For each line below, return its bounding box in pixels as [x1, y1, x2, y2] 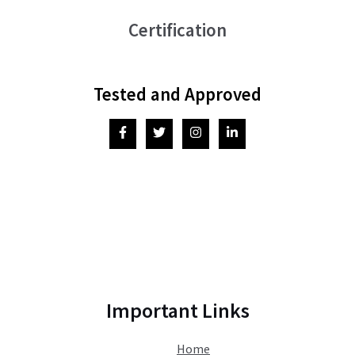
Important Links [105, 297, 250, 324]
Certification [128, 18, 227, 42]
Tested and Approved [94, 82, 261, 106]
